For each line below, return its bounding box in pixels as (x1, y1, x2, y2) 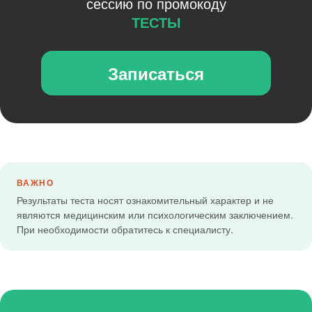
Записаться (108, 61, 204, 86)
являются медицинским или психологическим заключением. (17, 208, 293, 222)
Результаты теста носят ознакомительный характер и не (17, 193, 274, 208)
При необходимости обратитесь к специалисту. (17, 222, 233, 237)
